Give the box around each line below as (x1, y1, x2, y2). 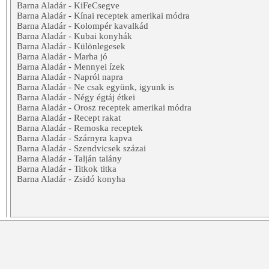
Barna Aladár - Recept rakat (17, 113, 121, 123)
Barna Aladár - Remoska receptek (17, 123, 143, 133)
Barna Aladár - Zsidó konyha (17, 174, 125, 184)
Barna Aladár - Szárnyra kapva (17, 133, 132, 144)
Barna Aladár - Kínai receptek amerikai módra (17, 11, 190, 21)
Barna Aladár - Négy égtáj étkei (17, 92, 135, 103)
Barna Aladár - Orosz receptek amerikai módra (17, 103, 192, 113)
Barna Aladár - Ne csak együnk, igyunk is (17, 82, 174, 92)
